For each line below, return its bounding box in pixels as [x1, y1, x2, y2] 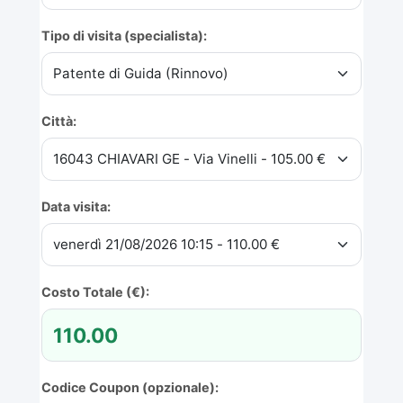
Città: [41, 112, 76, 129]
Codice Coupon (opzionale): [41, 379, 219, 395]
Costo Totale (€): [41, 283, 149, 300]
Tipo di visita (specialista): [41, 27, 207, 43]
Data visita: [41, 198, 111, 214]
